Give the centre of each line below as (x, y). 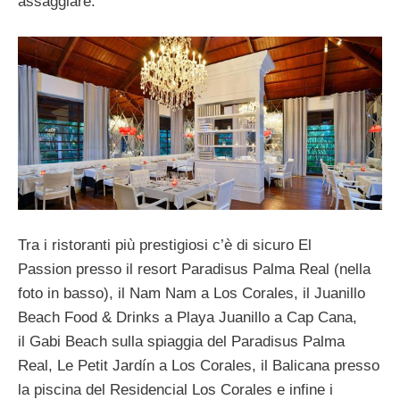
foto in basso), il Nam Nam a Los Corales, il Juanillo (192, 293)
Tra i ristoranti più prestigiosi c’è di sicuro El (165, 245)
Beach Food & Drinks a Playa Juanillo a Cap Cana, (187, 317)
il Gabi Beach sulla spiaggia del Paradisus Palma (181, 341)
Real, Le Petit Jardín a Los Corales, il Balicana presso (199, 365)
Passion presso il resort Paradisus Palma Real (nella (194, 269)
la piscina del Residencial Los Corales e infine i (175, 389)
